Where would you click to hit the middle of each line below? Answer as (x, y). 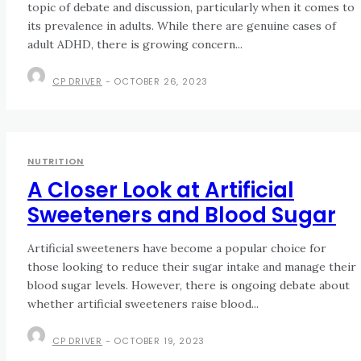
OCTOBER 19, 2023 (160, 341)
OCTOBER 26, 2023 (161, 82)
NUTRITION (56, 162)
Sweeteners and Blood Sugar (182, 216)
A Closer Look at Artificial (161, 191)
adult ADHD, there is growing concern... (135, 45)
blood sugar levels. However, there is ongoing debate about (189, 286)
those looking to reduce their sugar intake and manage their (192, 267)
